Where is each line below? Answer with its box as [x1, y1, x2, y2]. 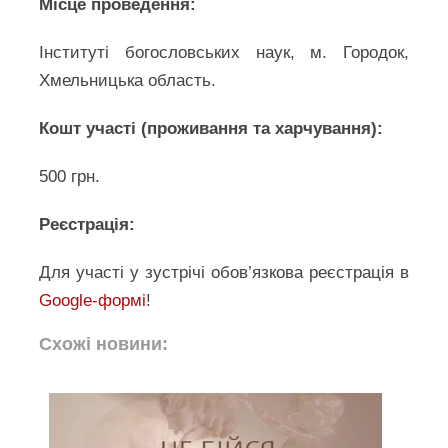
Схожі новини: [39, 334, 169, 354]
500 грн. [39, 167, 101, 186]
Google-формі [39, 291, 147, 310]
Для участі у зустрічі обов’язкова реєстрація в [39, 263, 409, 282]
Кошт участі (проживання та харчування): [39, 119, 384, 138]
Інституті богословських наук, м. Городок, [39, 43, 409, 62]
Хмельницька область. [39, 71, 217, 90]
